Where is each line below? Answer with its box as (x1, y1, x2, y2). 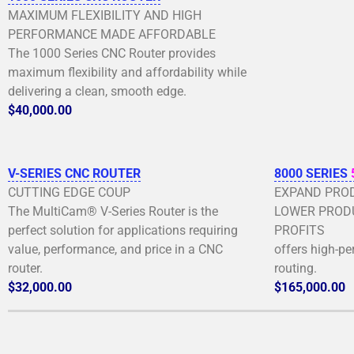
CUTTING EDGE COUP (8, 184, 130, 200)
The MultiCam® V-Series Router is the (8, 203, 218, 219)
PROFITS (274, 222, 325, 238)
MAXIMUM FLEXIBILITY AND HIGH (8, 7, 201, 23)
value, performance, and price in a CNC (8, 241, 223, 257)
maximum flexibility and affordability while (8, 64, 247, 80)
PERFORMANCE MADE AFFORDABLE (8, 26, 216, 42)
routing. (274, 260, 317, 276)
